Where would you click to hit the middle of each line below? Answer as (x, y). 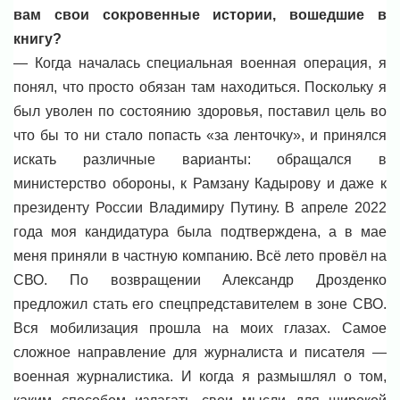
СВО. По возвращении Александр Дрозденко (200, 279)
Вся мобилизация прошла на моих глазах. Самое (200, 328)
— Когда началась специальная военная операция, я (200, 62)
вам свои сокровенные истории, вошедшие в (200, 14)
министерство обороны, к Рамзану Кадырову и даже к (200, 183)
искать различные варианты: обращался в (200, 159)
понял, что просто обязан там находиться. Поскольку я (200, 87)
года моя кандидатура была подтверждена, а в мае (200, 231)
